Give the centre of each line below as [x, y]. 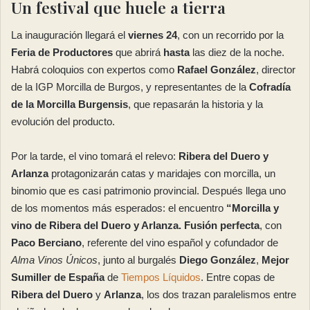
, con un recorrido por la [230, 35]
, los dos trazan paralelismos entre [219, 295]
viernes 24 [153, 35]
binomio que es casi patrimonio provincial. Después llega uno [148, 191]
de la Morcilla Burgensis [70, 104]
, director [276, 70]
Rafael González [217, 70]
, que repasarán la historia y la [195, 104]
